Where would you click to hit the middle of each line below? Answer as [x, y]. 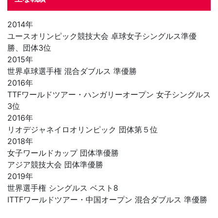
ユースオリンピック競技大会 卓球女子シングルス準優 [102, 36]
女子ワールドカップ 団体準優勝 [63, 153]
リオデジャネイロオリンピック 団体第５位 [82, 130]
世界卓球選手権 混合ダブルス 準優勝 [72, 71]
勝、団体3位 [29, 48]
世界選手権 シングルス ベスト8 [63, 188]
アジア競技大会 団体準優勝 [55, 165]
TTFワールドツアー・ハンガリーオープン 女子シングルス [109, 95]
